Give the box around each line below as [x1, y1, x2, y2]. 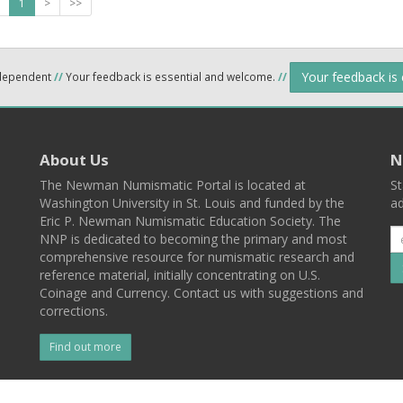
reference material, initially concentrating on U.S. [40, 266, 320, 283]
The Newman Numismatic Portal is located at [40, 176, 306, 193]
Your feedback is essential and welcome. [63, 68, 278, 84]
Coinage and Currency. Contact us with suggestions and [40, 284, 363, 301]
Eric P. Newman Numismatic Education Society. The [40, 212, 341, 229]
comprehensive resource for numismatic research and [40, 248, 354, 265]
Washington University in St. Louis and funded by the [40, 194, 345, 211]
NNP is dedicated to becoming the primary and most [40, 230, 347, 247]
